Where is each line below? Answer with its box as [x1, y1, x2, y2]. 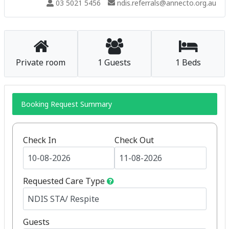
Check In [22, 134, 56, 146]
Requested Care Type [22, 175, 105, 187]
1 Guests [98, 57, 131, 68]
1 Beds [175, 57, 201, 68]
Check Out [114, 134, 154, 146]
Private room [16, 57, 66, 68]
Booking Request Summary [21, 99, 112, 109]
